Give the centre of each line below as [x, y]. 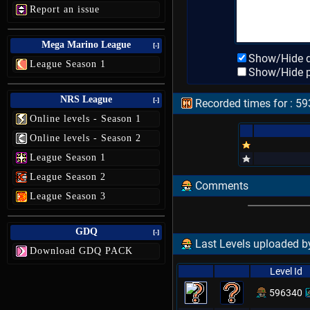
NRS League [86, 99]
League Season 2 [68, 177]
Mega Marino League [86, 45]
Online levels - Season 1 [85, 119]
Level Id [286, 271]
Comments [220, 186]
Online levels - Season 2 [85, 138]
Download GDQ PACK [81, 251]
